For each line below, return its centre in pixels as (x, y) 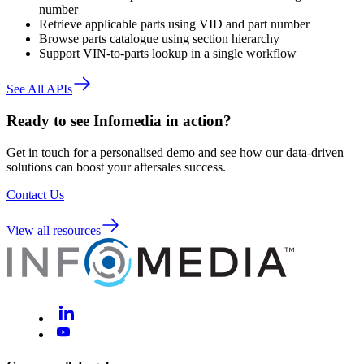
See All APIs (39, 89)
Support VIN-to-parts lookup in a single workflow (168, 54)
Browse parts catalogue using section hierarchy (159, 39)
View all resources (54, 230)
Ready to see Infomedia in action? (119, 120)
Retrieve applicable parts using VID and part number (174, 24)
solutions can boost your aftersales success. (116, 167)
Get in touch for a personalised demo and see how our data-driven (175, 152)
